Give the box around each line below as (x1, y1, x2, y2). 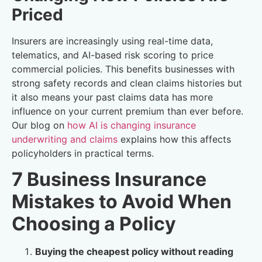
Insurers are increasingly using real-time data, (12, 35, 213, 47)
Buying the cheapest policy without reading (35, 246, 233, 258)
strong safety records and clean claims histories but (12, 77, 242, 89)
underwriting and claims (12, 133, 118, 146)
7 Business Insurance (12, 168, 206, 191)
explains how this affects (118, 133, 231, 146)
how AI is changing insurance (67, 119, 196, 132)
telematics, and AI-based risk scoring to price (12, 49, 213, 61)
